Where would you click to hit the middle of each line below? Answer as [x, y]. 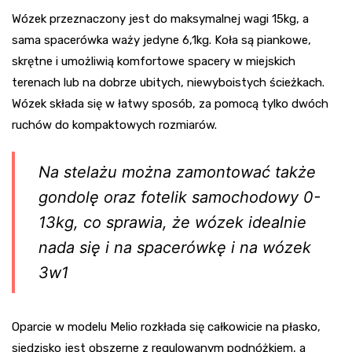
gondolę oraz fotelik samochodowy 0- [180, 197]
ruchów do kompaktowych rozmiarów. [114, 125]
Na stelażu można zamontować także [177, 172]
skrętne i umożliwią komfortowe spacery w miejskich [154, 61]
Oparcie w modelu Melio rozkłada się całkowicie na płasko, [166, 326]
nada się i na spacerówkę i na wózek [175, 247]
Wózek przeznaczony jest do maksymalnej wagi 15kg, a [160, 18]
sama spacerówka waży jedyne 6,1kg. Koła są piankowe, [161, 40]
